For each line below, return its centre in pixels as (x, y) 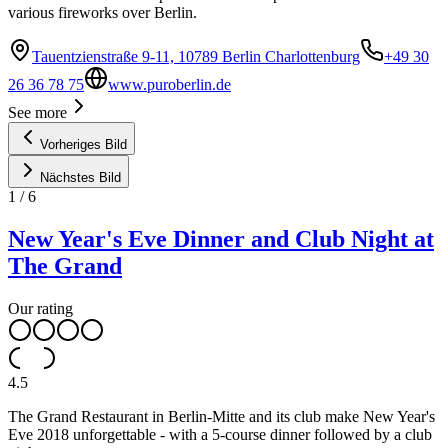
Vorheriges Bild (83, 145)
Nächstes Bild (80, 178)
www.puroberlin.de (169, 85)
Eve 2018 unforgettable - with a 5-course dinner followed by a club (220, 434)
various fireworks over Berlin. (102, 13)
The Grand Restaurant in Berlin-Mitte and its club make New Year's (221, 416)
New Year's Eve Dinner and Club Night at (221, 239)
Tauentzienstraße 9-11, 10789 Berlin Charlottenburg (196, 57)
